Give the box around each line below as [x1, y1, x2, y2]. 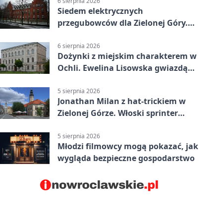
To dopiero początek [57, 29, 136, 40]
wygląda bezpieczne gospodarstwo [57, 153, 195, 164]
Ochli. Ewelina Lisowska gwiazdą [57, 62, 188, 74]
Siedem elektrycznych [57, 5, 143, 16]
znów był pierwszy [57, 119, 129, 131]
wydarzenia [57, 74, 104, 86]
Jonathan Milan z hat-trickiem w [57, 96, 186, 107]
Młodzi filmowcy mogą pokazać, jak [57, 141, 198, 152]
